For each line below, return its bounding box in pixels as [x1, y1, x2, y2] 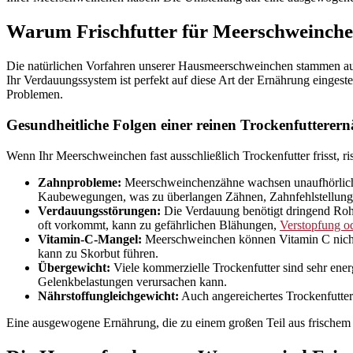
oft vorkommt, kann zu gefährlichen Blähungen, [38, 217, 280, 232]
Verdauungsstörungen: [38, 203, 161, 217]
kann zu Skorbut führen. [38, 246, 158, 260]
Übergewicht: [38, 260, 110, 274]
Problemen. [6, 87, 63, 102]
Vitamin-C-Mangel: [38, 232, 142, 246]
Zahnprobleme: [38, 175, 121, 189]
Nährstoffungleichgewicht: [38, 288, 179, 303]
